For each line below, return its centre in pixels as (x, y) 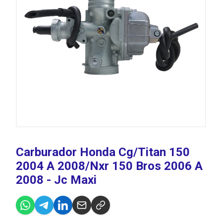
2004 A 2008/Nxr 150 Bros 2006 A (109, 166)
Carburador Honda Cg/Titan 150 (103, 152)
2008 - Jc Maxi (56, 180)
